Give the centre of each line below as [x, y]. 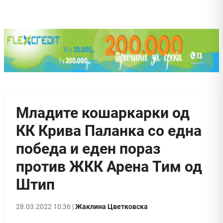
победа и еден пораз [88, 148]
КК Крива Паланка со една [109, 130]
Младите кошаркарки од [103, 112]
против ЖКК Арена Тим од [109, 166]
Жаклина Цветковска [111, 206]
